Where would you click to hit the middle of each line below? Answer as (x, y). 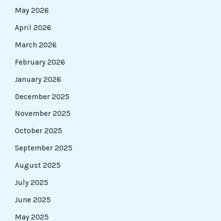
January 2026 (38, 79)
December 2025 (42, 96)
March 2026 (36, 45)
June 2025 (33, 200)
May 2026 (32, 11)
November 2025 (43, 114)
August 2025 (38, 166)
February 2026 (40, 62)
